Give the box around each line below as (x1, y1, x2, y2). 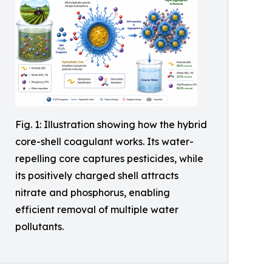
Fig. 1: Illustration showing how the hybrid (15, 118, 207, 131)
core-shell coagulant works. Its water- (15, 135, 194, 148)
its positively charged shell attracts (15, 169, 178, 182)
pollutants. (15, 220, 64, 233)
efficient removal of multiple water (15, 203, 178, 216)
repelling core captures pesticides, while (15, 152, 203, 165)
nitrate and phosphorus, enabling (15, 186, 170, 199)
